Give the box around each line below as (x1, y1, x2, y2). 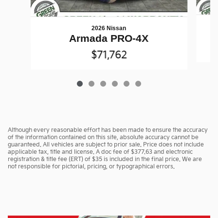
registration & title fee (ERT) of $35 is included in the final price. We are (8, 155, 202, 163)
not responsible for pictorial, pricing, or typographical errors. (8, 163, 175, 170)
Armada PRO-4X (69, 32, 149, 44)
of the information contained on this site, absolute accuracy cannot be (8, 133, 199, 141)
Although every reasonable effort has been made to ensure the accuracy (8, 126, 208, 134)
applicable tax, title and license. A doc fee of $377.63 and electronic (8, 148, 193, 156)
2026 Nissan (91, 24, 127, 32)
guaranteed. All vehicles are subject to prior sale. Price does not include (8, 141, 204, 148)
